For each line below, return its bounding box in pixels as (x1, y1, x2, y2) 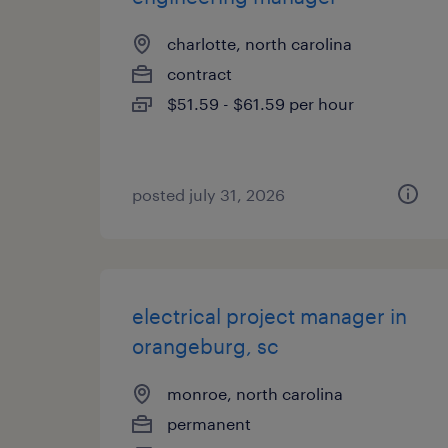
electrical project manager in (132, 304, 407, 328)
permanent (167, 414, 251, 433)
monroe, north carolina (167, 384, 343, 403)
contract (167, 64, 232, 83)
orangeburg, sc (132, 334, 279, 358)
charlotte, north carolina (167, 34, 352, 53)
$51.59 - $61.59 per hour (167, 94, 354, 113)
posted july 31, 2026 (132, 185, 285, 204)
